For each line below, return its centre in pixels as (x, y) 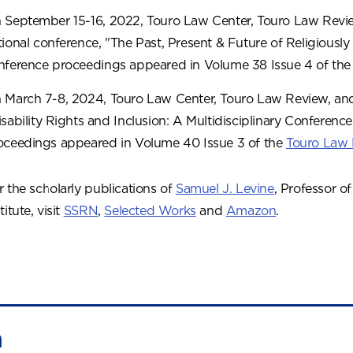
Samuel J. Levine (225, 189)
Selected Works (150, 211)
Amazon (251, 211)
